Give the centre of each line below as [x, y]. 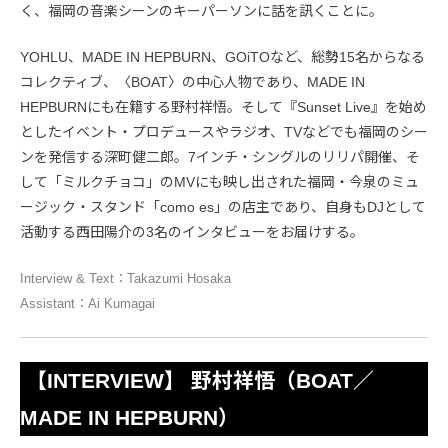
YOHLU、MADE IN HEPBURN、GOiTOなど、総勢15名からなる [222, 57]
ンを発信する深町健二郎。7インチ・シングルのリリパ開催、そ [220, 157]
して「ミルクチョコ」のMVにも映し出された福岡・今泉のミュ [219, 182]
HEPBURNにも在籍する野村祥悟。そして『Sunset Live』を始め [223, 107]
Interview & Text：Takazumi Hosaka [125, 279]
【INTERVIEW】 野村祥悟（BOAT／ [197, 381]
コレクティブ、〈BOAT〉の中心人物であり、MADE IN [192, 82]
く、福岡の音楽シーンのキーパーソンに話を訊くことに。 [201, 11]
